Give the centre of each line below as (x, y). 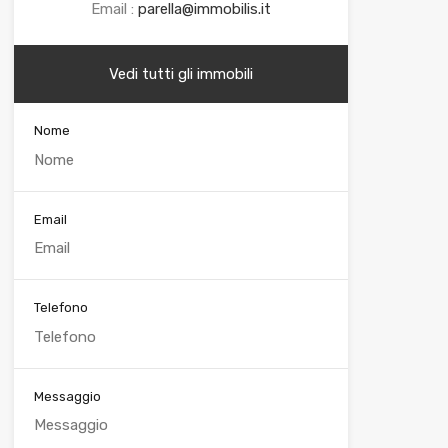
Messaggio (67, 396)
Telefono (60, 308)
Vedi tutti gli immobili (180, 74)
